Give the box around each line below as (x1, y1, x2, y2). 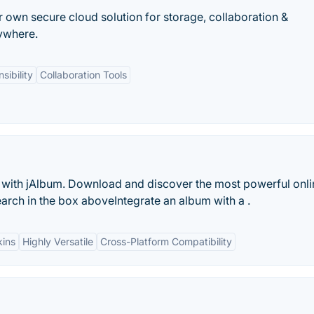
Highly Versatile (22, 235, 93, 247)
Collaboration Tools (40, 69, 127, 81)
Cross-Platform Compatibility (100, 235, 232, 247)
